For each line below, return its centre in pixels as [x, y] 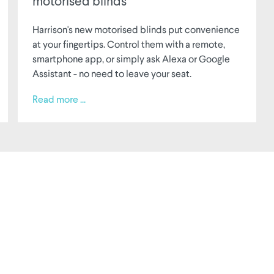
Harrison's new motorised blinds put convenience [136, 29]
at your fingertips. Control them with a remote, [129, 44]
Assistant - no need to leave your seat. [112, 73]
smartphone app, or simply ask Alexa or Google [131, 59]
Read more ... [59, 101]
